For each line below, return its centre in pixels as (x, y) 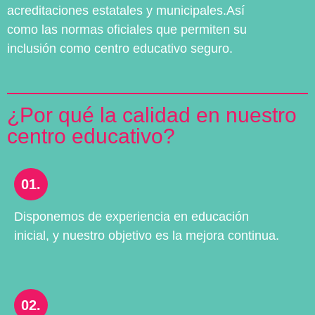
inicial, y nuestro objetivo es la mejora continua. (147, 236)
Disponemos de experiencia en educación (131, 217)
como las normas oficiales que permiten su (127, 29)
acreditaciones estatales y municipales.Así (126, 10)
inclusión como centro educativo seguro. (120, 48)
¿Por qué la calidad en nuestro (152, 115)
